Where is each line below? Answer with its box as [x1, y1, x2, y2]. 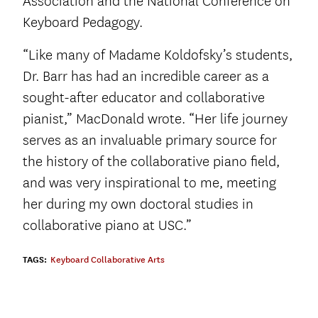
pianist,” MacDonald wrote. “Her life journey [23, 110, 287, 128]
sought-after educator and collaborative [23, 89, 265, 107]
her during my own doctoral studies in [23, 195, 253, 214]
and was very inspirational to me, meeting [23, 174, 276, 192]
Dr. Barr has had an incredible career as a [23, 67, 269, 86]
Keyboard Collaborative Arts [50, 254, 165, 266]
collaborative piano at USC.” [23, 216, 192, 235]
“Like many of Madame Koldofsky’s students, [23, 46, 292, 65]
